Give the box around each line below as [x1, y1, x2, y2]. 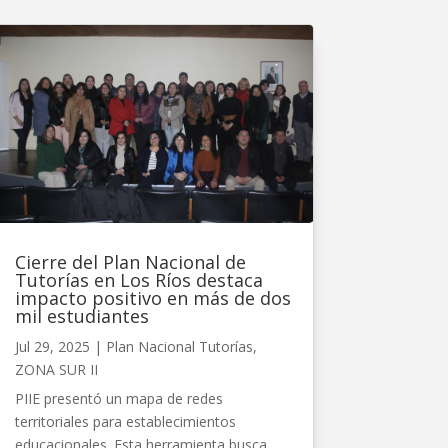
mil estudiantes [14, 303, 149, 328]
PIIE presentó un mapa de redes [14, 388, 223, 408]
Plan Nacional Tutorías [105, 336, 253, 356]
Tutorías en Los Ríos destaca [14, 267, 263, 292]
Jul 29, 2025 [14, 336, 90, 356]
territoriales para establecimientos [14, 411, 236, 431]
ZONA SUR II [14, 359, 98, 379]
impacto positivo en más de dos [14, 285, 291, 310]
